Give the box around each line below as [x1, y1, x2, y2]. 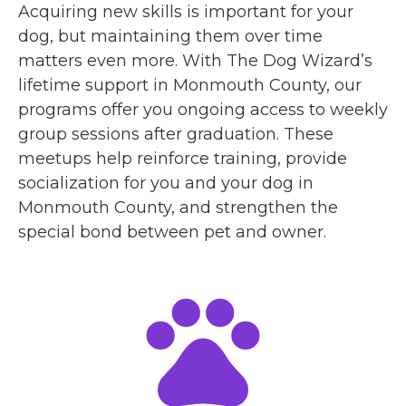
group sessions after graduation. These [18, 123, 333, 144]
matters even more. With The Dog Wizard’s [18, 50, 372, 71]
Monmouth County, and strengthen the [18, 197, 338, 217]
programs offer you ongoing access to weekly [18, 99, 388, 120]
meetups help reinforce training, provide [18, 148, 347, 169]
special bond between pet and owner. [18, 221, 326, 242]
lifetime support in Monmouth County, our [18, 74, 362, 95]
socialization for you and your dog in [18, 172, 314, 193]
